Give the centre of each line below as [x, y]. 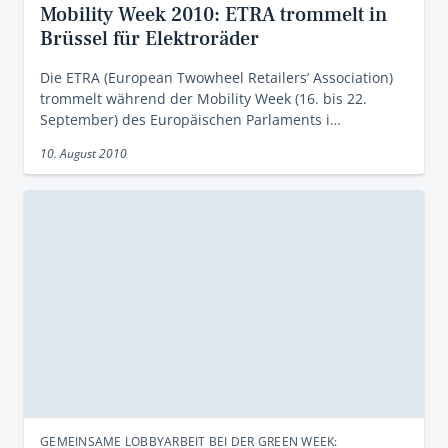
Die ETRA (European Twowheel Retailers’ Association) [216, 77]
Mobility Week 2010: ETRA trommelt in [213, 15]
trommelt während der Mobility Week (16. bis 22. [203, 98]
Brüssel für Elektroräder [149, 39]
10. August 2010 [83, 153]
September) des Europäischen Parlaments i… [190, 119]
